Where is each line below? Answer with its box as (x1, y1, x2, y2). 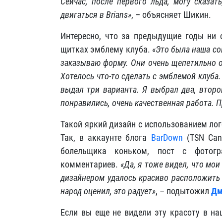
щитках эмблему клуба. (60, 44, 152, 55)
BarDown (151, 132, 183, 143)
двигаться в (60, 9, 106, 20)
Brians (106, 9, 128, 20)
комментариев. (60, 159, 120, 169)
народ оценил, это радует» (60, 186, 156, 196)
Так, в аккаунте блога (60, 132, 151, 143)
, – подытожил (156, 186, 211, 196)
